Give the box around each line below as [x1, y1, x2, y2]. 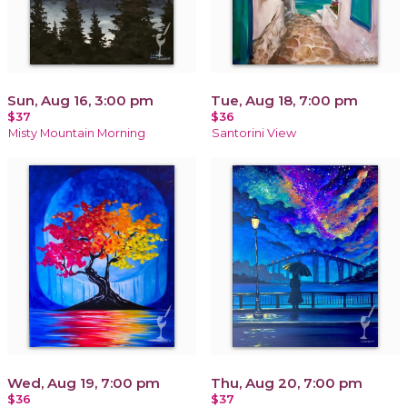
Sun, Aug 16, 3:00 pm [7, 91, 154, 109]
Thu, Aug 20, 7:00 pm [211, 373, 362, 392]
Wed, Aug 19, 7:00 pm [7, 373, 160, 392]
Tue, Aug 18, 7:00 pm [211, 91, 358, 109]
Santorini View [212, 125, 296, 140]
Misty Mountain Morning [8, 125, 145, 140]
